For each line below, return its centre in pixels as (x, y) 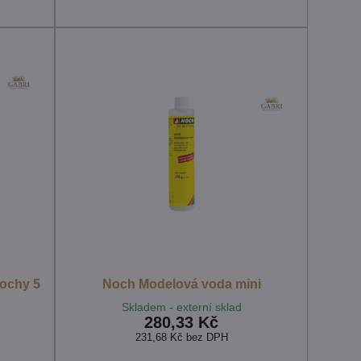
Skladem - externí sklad (181, 307)
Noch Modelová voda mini (181, 284)
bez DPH (207, 338)
